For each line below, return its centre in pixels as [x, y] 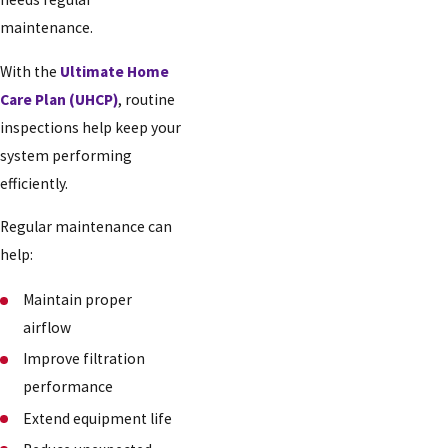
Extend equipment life [98, 418]
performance [68, 387]
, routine [146, 99]
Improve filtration [84, 359]
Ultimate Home [114, 71]
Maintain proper [78, 300]
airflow [47, 328]
